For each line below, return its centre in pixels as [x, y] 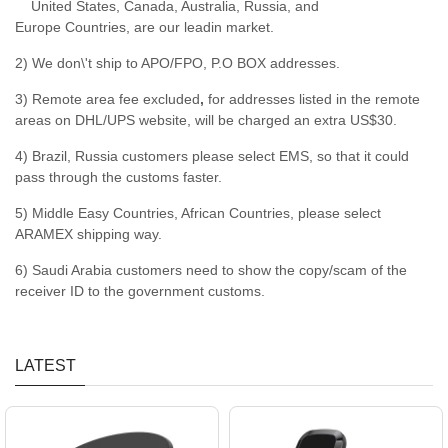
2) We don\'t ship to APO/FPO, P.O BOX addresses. [177, 63]
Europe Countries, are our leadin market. [144, 27]
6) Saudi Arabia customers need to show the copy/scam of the [211, 270]
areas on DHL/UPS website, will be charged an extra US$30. [206, 120]
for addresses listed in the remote [312, 99]
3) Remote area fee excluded [107, 99]
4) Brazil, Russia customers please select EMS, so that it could [212, 156]
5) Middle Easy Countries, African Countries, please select [198, 213]
